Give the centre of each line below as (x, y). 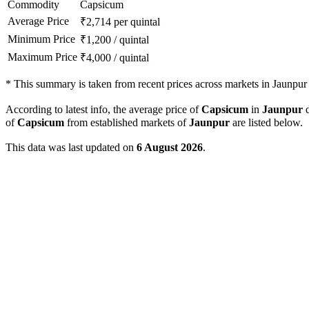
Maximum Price (42, 57)
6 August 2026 (170, 148)
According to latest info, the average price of (103, 110)
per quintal (137, 22)
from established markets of (127, 123)
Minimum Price (41, 39)
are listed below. (266, 123)
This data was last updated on (71, 148)
